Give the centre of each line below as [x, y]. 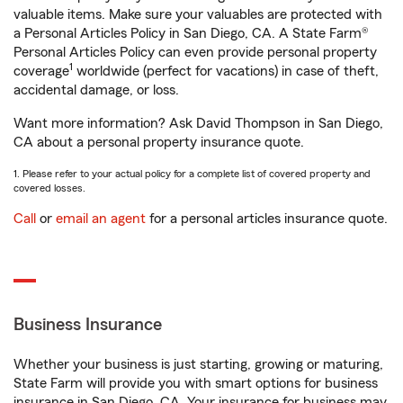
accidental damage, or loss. [96, 90]
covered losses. [49, 188]
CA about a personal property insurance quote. [159, 142]
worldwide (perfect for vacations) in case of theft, [226, 71]
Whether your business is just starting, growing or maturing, [198, 364]
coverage [41, 71]
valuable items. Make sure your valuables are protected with [198, 14]
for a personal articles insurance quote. [267, 219]
